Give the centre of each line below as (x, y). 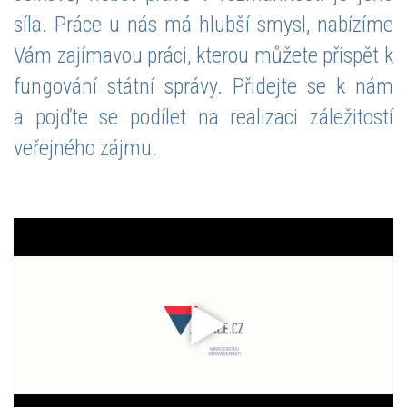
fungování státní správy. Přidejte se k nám (203, 86)
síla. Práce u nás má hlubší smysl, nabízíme (203, 25)
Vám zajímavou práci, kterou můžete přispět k (203, 55)
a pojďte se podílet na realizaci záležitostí (203, 117)
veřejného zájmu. (85, 148)
